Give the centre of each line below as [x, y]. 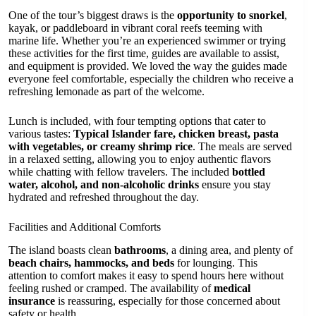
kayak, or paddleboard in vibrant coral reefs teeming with [135, 28]
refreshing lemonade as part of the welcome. [107, 92]
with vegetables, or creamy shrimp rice [101, 147]
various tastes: [41, 134]
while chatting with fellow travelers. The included [120, 172]
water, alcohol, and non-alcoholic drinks [104, 185]
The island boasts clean [61, 250]
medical [232, 288]
